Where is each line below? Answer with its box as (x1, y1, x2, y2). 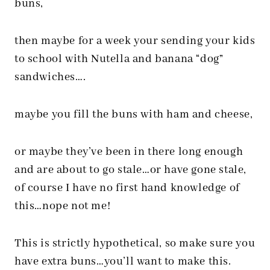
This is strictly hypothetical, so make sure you (14, 236, 256, 251)
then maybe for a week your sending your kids (14, 34, 256, 48)
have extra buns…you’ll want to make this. (14, 254, 231, 269)
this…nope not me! (14, 199, 111, 213)
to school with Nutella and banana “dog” (14, 52, 224, 66)
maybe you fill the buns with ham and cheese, (14, 107, 253, 122)
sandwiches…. (14, 70, 86, 84)
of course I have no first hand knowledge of (14, 181, 240, 195)
